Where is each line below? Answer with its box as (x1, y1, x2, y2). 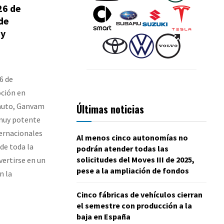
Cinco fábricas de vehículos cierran (76, 189, 202, 199)
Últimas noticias (76, 101, 144, 116)
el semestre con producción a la (76, 200, 192, 210)
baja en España (76, 211, 130, 221)
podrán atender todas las (76, 143, 168, 153)
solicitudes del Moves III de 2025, (76, 154, 194, 164)
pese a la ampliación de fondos (76, 165, 189, 175)
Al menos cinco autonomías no (76, 132, 188, 142)
